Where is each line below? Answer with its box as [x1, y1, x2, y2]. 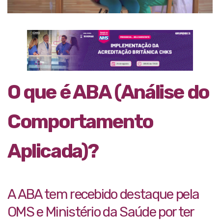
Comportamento [7, 110, 153, 134]
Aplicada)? [7, 139, 99, 163]
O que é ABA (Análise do [7, 81, 209, 104]
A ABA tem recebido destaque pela [7, 186, 199, 203]
